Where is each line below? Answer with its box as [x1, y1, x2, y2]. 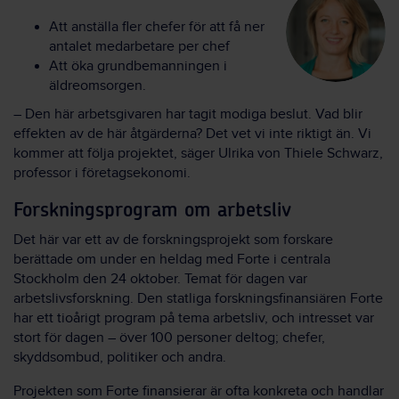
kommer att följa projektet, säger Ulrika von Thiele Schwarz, [13, 144, 383, 162]
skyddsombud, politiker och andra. [13, 349, 226, 367]
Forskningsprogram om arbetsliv [13, 199, 291, 220]
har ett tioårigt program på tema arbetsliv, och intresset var [13, 310, 374, 328]
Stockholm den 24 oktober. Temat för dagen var [13, 271, 307, 289]
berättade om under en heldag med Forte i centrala [13, 251, 330, 269]
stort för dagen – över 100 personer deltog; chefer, [13, 330, 325, 347]
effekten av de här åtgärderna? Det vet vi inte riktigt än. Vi [13, 125, 371, 142]
